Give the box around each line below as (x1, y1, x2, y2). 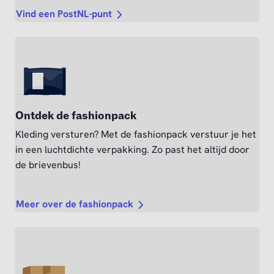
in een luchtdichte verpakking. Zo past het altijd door (15, 143, 250, 157)
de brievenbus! (15, 158, 83, 172)
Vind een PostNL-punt (16, 7, 112, 21)
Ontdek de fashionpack (15, 109, 136, 124)
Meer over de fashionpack (16, 198, 133, 211)
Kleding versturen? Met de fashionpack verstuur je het (15, 128, 256, 141)
